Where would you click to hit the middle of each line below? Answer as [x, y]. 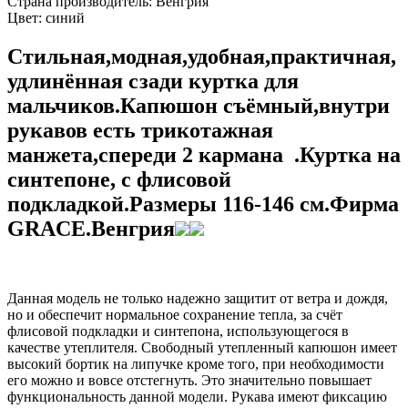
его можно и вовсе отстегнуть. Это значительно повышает [189, 381]
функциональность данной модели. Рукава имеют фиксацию [197, 397]
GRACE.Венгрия [91, 229]
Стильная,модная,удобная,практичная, [202, 57]
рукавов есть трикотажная [140, 131]
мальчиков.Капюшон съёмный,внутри [199, 106]
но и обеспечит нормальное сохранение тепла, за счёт [175, 315]
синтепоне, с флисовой [119, 180]
